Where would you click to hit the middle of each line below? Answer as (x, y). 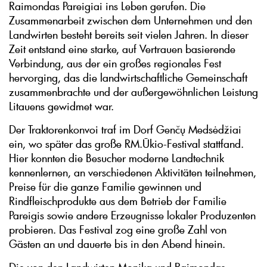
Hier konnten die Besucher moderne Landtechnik (117, 158)
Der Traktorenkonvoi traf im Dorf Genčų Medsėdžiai (125, 129)
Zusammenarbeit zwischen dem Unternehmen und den (131, 20)
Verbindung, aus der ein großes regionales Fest (115, 63)
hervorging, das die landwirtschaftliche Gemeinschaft (128, 77)
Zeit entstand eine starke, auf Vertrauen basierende (122, 49)
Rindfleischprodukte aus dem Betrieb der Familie (118, 201)
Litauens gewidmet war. (61, 106)
